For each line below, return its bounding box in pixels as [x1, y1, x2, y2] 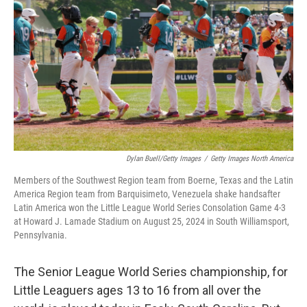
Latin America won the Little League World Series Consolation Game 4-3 [14, 202, 286, 213]
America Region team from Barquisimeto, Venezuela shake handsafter [14, 188, 280, 199]
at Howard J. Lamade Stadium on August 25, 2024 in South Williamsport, [14, 216, 289, 227]
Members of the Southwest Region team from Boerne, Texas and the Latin [14, 175, 293, 186]
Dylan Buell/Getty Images [126, 154, 201, 163]
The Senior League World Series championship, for [14, 265, 288, 279]
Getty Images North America [210, 154, 293, 163]
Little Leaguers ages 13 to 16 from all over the [14, 283, 261, 297]
